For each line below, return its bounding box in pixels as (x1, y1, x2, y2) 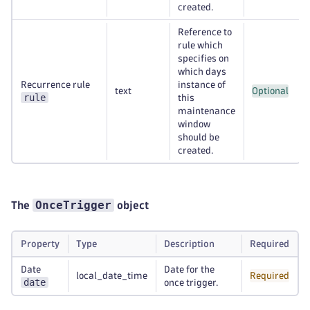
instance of (178, 80, 226, 89)
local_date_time (76, 271, 147, 280)
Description (164, 239, 215, 248)
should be (178, 133, 219, 142)
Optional (252, 86, 289, 95)
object (114, 200, 149, 210)
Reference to (178, 28, 232, 37)
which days (178, 67, 226, 76)
